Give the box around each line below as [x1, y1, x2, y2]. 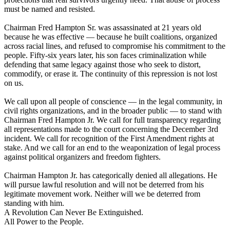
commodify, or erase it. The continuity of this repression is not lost [4, 69, 217, 79]
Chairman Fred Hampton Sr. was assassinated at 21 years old [4, 23, 201, 32]
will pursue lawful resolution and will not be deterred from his [4, 180, 204, 189]
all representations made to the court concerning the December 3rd [4, 125, 218, 134]
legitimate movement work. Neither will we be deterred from [4, 189, 200, 199]
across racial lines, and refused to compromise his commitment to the [4, 42, 225, 51]
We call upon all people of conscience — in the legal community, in [4, 97, 222, 106]
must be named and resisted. [4, 5, 95, 14]
